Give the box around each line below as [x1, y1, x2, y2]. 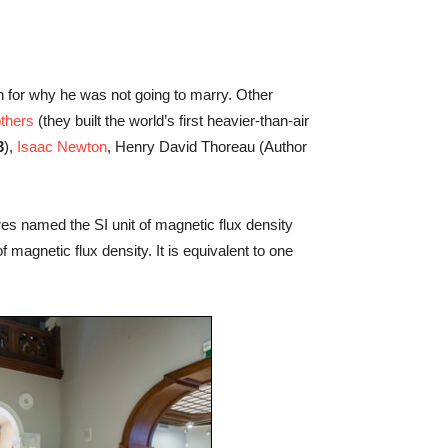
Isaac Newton [17, 138, 107, 156]
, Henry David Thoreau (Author [107, 138, 307, 156]
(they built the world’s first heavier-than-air [34, 112, 309, 130]
